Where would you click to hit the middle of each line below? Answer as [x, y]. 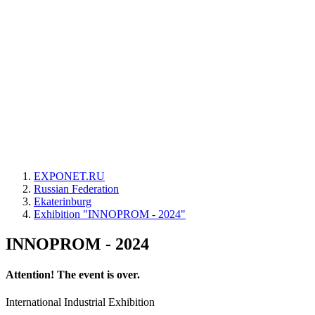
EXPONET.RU [69, 176]
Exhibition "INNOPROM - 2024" [110, 214]
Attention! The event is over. [73, 275]
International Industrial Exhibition [80, 302]
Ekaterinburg [63, 201]
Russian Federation [76, 189]
